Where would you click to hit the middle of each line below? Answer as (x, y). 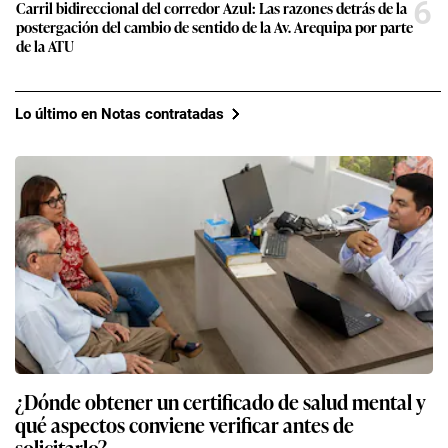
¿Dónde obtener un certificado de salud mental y (220, 401)
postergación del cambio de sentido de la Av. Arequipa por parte (214, 27)
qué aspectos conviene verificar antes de (184, 424)
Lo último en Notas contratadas (119, 113)
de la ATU (45, 46)
